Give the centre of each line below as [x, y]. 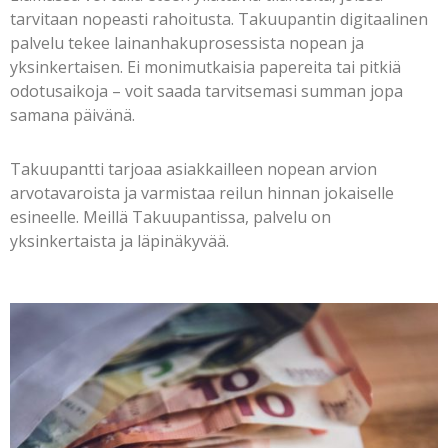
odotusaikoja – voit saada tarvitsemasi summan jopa [206, 91]
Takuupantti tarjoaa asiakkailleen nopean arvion [193, 169]
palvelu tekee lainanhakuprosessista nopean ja [187, 43]
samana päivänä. [72, 115]
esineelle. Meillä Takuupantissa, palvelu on [170, 217]
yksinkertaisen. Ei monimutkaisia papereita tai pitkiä [205, 67]
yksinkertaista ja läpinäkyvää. [121, 241]
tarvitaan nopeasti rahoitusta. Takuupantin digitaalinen [219, 19]
